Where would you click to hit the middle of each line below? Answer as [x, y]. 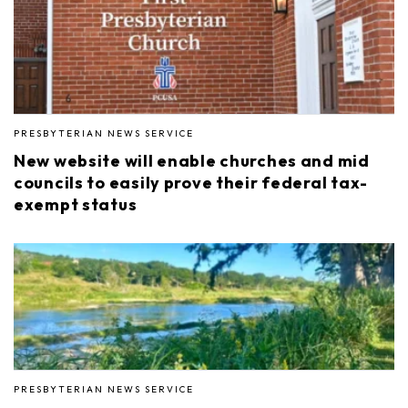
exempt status [76, 204]
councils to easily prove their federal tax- [191, 182]
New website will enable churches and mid [192, 160]
